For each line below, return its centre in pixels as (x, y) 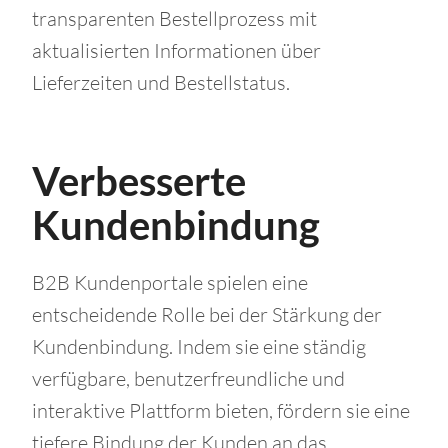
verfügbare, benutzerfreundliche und (188, 379)
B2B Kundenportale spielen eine (170, 283)
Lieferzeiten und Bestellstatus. (161, 83)
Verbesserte (139, 181)
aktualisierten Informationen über (176, 51)
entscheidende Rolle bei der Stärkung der (207, 315)
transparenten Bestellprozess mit (174, 19)
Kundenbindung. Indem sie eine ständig (199, 347)
